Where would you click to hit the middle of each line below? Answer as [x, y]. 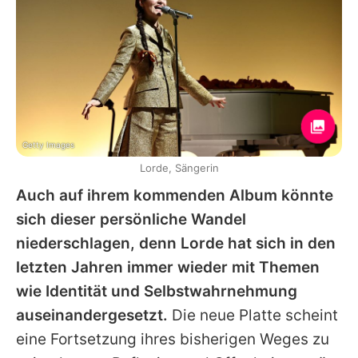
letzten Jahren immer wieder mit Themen [168, 268]
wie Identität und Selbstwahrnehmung [157, 292]
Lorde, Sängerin [179, 168]
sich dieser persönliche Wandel [131, 220]
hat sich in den [280, 244]
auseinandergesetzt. [92, 316]
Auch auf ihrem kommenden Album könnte [175, 196]
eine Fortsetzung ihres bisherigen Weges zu [173, 340]
